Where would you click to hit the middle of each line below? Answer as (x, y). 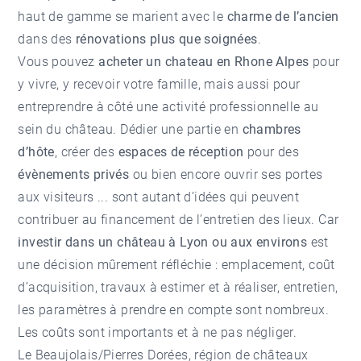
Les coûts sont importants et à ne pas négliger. (158, 332)
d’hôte (36, 151)
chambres (272, 129)
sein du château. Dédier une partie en (130, 129)
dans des (47, 39)
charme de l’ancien (283, 16)
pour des (272, 151)
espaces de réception (181, 151)
